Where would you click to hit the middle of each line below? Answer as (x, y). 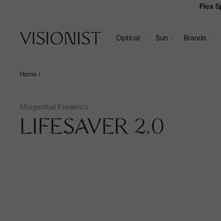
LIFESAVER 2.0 (92, 129)
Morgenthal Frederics (54, 107)
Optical (128, 38)
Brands (195, 38)
